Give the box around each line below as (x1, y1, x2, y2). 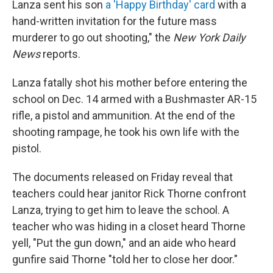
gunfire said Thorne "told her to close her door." (12, 253, 238, 266)
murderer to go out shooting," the (12, 31, 171, 44)
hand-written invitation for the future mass (12, 15, 217, 27)
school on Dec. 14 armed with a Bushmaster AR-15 (12, 93, 257, 105)
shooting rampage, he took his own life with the (12, 126, 239, 138)
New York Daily (171, 31, 246, 44)
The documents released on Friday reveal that (12, 171, 233, 183)
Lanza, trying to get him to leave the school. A (12, 204, 229, 216)
